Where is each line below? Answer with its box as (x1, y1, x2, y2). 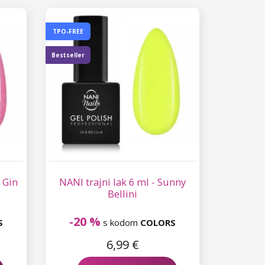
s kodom (101, 216, 141, 228)
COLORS (140, 216, 176, 228)
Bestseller (51, 50, 85, 59)
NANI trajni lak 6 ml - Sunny (59, 174, 186, 189)
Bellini (108, 186, 138, 201)
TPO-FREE (53, 27, 84, 35)
